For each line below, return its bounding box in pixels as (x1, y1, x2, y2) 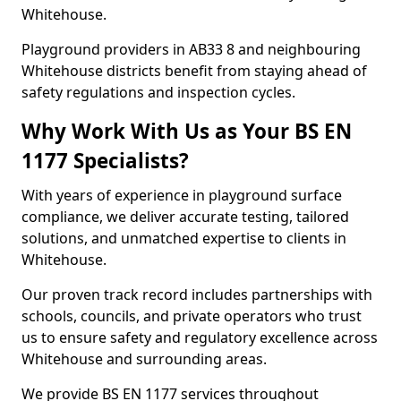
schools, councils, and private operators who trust (21, 306, 362, 326)
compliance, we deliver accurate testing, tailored (21, 207, 349, 226)
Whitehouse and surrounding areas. (21, 349, 267, 369)
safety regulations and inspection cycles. (21, 82, 295, 102)
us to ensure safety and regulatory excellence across (21, 328, 378, 347)
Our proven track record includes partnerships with (21, 285, 372, 304)
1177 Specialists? (21, 147, 189, 175)
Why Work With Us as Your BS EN (21, 117, 352, 145)
